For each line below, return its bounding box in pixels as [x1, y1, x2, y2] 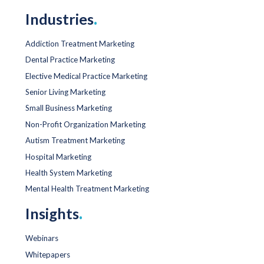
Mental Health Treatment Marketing [25, 184, 149, 194]
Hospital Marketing [25, 151, 91, 161]
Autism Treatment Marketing [25, 136, 125, 146]
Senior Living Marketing [25, 87, 105, 97]
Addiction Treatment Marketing [25, 38, 134, 48]
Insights [25, 204, 79, 223]
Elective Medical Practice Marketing [25, 71, 147, 81]
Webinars [25, 233, 58, 243]
